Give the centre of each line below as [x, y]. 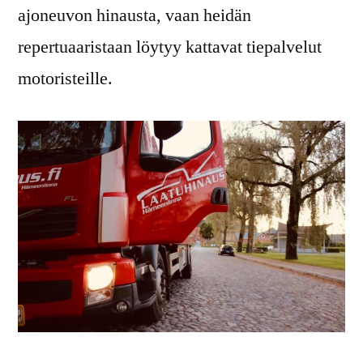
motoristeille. [65, 78]
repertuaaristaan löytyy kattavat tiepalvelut [170, 47]
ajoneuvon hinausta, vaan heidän [135, 15]
